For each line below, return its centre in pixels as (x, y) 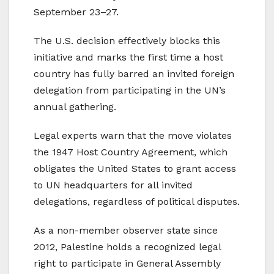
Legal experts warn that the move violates (133, 135)
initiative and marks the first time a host (128, 57)
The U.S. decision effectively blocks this (127, 40)
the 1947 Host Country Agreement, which (131, 152)
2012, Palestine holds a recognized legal (127, 246)
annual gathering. (75, 106)
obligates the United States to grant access (135, 168)
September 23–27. (76, 12)
